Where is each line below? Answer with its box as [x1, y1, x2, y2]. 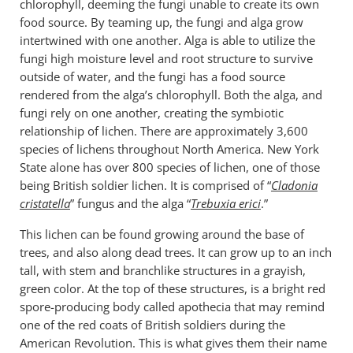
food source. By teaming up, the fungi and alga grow [19, 14, 303, 30]
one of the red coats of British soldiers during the [19, 317, 285, 333]
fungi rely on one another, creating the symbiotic [19, 105, 284, 121]
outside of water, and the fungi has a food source [19, 69, 285, 84]
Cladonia [270, 177, 318, 193]
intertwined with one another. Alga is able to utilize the [19, 32, 315, 48]
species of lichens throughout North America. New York [19, 141, 319, 157]
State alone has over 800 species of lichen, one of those [19, 159, 320, 175]
